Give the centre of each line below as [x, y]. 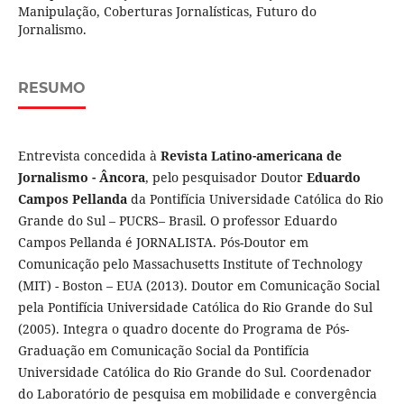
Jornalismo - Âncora [81, 178]
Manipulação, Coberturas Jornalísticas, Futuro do [167, 12]
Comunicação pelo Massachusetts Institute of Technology [190, 264]
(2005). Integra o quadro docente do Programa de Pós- [183, 329]
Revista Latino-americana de [251, 156]
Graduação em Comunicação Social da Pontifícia [163, 351]
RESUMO [51, 88]
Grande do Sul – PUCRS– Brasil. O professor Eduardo [177, 221]
